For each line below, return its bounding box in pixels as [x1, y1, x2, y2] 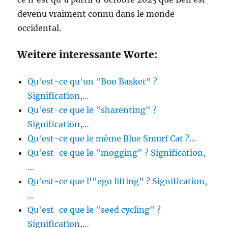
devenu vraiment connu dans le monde [17, 9, 175, 19]
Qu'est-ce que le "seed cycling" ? [27, 205, 161, 215]
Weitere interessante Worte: [17, 48, 158, 61]
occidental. [17, 23, 62, 33]
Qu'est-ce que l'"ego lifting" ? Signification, [27, 176, 208, 186]
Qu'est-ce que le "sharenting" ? [27, 105, 157, 115]
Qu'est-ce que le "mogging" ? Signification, [27, 148, 206, 158]
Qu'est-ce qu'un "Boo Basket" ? [27, 76, 158, 87]
